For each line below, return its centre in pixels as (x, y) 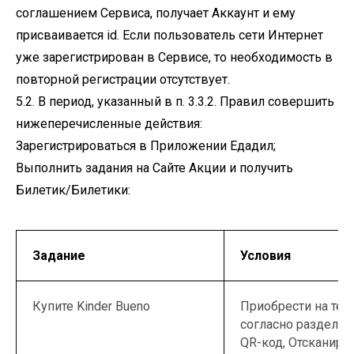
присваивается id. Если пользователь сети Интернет (169, 35)
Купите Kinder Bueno (91, 306)
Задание (59, 256)
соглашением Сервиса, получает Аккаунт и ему (156, 13)
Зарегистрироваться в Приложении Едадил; (146, 146)
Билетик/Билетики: (73, 190)
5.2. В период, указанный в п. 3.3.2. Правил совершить (175, 102)
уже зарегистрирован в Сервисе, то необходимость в (174, 57)
